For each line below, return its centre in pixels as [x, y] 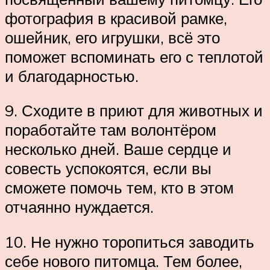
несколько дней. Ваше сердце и [118, 149]
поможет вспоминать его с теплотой [134, 56]
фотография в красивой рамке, [116, 18]
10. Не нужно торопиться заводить [130, 241]
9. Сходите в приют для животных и [134, 111]
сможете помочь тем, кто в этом [119, 188]
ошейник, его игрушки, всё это [112, 37]
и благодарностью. [72, 76]
